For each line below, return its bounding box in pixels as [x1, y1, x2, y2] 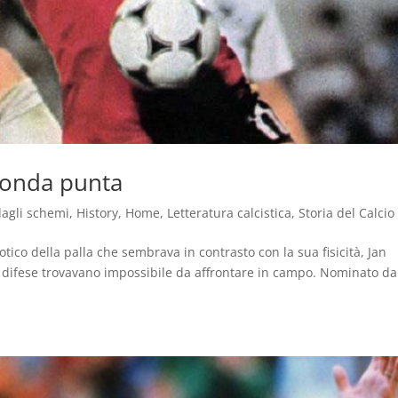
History [76, 204, 119, 222]
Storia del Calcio [298, 204, 395, 222]
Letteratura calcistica [167, 204, 292, 222]
